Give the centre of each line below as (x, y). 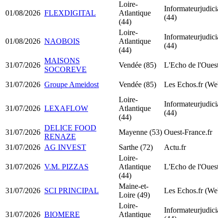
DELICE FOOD (70, 127)
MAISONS (62, 60)
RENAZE (60, 136)
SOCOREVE (65, 69)
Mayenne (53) (140, 132)
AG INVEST (65, 147)
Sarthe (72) (136, 147)
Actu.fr (175, 147)
